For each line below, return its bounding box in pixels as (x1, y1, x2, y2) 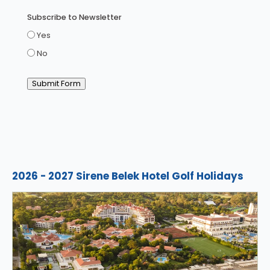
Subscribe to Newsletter (27, 11, 122, 22)
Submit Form (32, 78, 81, 89)
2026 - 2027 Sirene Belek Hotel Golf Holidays (12, 168, 243, 183)
